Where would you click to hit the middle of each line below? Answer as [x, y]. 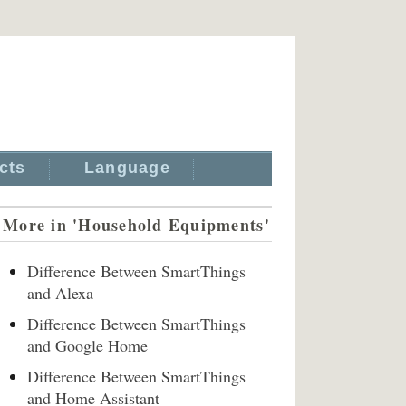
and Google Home [87, 345]
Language [127, 168]
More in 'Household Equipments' [136, 225]
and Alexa [60, 293]
